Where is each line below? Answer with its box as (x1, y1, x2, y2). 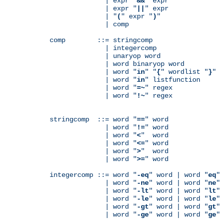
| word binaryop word (50, 59, 184, 68)
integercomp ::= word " (50, 170, 137, 179)
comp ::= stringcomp (50, 36, 153, 44)
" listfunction (145, 75, 200, 84)
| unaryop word (50, 52, 161, 60)
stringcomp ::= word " (50, 115, 137, 123)
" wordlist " (161, 67, 208, 76)
